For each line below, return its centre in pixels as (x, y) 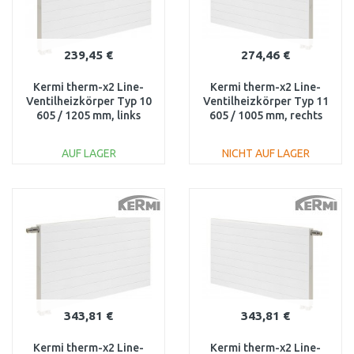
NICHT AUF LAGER (265, 153)
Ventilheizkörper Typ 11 (265, 101)
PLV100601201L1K (88, 130)
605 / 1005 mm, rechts (265, 115)
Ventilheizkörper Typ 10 (88, 101)
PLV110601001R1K (265, 130)
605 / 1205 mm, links (88, 115)
